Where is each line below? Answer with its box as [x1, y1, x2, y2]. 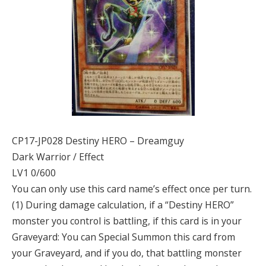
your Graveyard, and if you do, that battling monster [12, 246, 242, 260]
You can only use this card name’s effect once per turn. [12, 182, 252, 196]
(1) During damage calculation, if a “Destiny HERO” [12, 198, 234, 212]
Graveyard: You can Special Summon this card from [12, 230, 235, 244]
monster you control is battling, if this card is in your [12, 214, 242, 228]
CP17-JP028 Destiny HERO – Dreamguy [12, 134, 184, 148]
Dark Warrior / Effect [12, 150, 104, 164]
